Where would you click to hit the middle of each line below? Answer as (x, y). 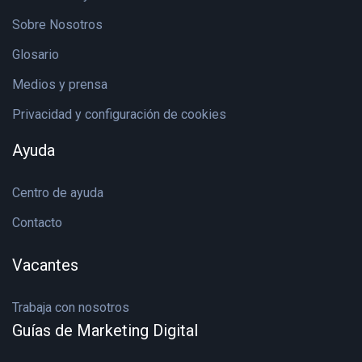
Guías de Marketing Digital (105, 330)
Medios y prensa (60, 84)
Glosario (36, 55)
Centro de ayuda (58, 193)
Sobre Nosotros (57, 25)
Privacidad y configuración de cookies (119, 114)
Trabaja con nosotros (71, 307)
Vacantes (45, 265)
